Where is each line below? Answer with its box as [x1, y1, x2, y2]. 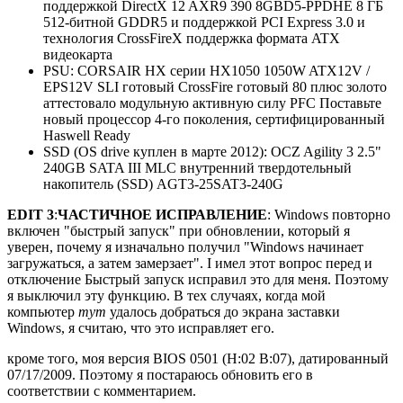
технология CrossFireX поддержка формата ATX [43, 30, 340, 46]
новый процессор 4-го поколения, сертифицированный [43, 111, 385, 127]
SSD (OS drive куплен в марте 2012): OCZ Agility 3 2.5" [43, 143, 381, 159]
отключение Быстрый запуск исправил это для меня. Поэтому [7, 271, 389, 287]
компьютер [7, 303, 78, 319]
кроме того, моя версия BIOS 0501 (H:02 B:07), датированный [7, 350, 389, 366]
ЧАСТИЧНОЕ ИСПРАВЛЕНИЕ [58, 206, 267, 222]
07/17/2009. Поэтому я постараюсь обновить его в [7, 366, 313, 382]
